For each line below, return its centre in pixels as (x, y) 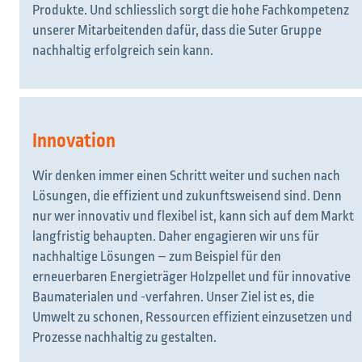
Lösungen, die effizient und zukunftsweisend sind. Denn (187, 196)
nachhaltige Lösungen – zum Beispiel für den (157, 257)
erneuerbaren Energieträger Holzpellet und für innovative (192, 277)
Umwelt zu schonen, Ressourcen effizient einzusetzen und (192, 317)
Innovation (74, 141)
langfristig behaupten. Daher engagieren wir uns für (176, 236)
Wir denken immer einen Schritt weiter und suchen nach (186, 176)
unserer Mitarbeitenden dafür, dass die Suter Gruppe (177, 30)
